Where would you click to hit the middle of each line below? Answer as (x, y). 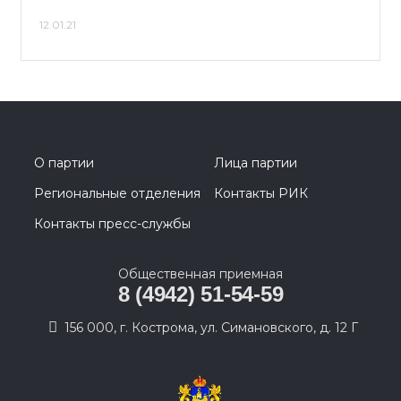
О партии (64, 163)
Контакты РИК (261, 193)
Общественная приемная (200, 274)
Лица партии (256, 163)
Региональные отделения (117, 193)
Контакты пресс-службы (112, 224)
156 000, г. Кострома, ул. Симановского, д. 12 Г (211, 328)
